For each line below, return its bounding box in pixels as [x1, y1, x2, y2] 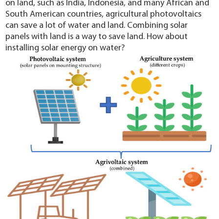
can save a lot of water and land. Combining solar [5, 21, 188, 31]
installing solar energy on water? [5, 44, 125, 53]
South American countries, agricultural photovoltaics [5, 10, 202, 20]
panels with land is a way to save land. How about [5, 32, 188, 42]
